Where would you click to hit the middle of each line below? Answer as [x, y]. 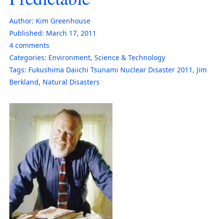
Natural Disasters [71, 82]
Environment [69, 57]
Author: [22, 21]
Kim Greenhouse [63, 21]
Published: [27, 33]
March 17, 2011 [71, 33]
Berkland [24, 82]
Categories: [28, 57]
